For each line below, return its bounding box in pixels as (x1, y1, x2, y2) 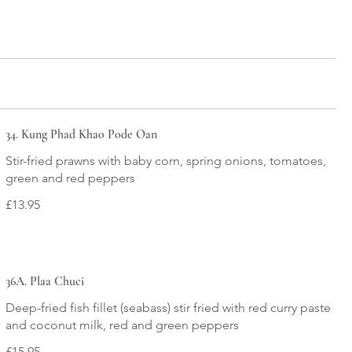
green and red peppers (5, 170, 135, 185)
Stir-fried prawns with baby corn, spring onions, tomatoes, (5, 152, 326, 168)
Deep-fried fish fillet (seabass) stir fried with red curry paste (5, 299, 331, 315)
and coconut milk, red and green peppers (5, 317, 239, 332)
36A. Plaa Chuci (5, 273, 84, 289)
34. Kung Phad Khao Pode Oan (5, 126, 157, 142)
